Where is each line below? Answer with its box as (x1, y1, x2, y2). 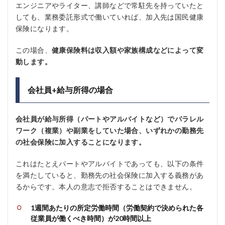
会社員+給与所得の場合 (28, 85, 113, 94)
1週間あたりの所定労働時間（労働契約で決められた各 (31, 203, 203, 212)
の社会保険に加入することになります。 (16, 138, 146, 146)
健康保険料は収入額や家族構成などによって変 (52, 46, 204, 54)
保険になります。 (16, 24, 74, 33)
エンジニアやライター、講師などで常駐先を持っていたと (16, 1, 204, 10)
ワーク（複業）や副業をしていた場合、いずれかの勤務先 (16, 126, 204, 135)
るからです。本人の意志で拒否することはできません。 (16, 182, 196, 191)
